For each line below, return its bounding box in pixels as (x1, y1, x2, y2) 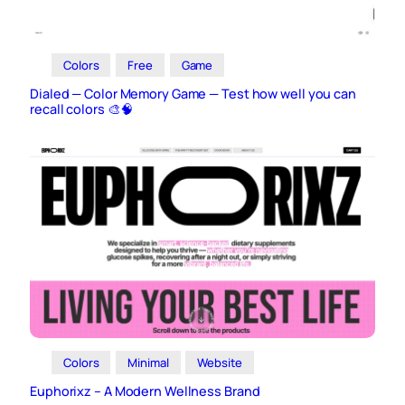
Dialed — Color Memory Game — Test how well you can (30, 85, 356, 103)
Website (197, 354, 242, 372)
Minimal (127, 354, 169, 372)
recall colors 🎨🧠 (30, 100, 133, 118)
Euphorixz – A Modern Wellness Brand (30, 382, 260, 400)
